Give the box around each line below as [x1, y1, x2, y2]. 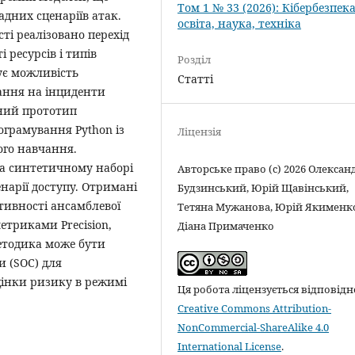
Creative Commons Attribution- [177, 300, 332, 315]
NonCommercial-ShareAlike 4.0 [177, 319, 330, 334]
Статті [177, 71, 214, 86]
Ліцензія [177, 124, 222, 139]
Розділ [177, 52, 212, 67]
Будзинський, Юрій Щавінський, [177, 180, 349, 195]
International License [177, 338, 282, 353]
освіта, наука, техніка [177, 15, 302, 31]
